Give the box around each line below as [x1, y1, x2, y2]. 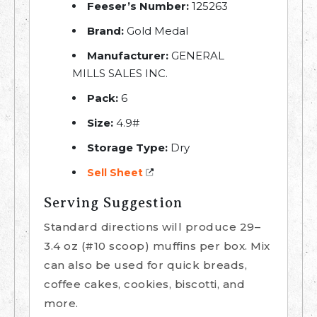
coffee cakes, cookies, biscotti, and [44, 277, 245, 292]
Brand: [87, 24, 124, 38]
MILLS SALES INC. [72, 67, 168, 81]
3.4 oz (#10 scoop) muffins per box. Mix [44, 239, 270, 253]
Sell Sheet [87, 166, 143, 180]
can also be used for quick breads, [44, 258, 247, 272]
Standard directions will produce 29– [44, 220, 260, 234]
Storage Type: [87, 141, 168, 155]
